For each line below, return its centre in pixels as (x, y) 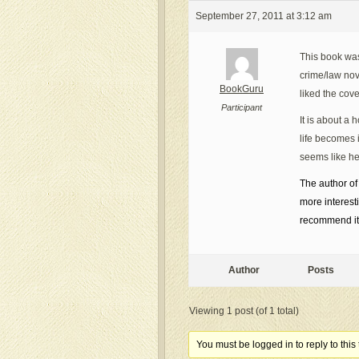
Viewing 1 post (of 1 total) (244, 311)
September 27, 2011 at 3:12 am (264, 16)
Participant (242, 107)
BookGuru (242, 89)
